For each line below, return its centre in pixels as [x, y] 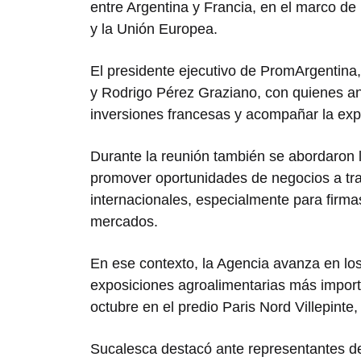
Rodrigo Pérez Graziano [179, 93]
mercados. [124, 222]
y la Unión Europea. [154, 29]
